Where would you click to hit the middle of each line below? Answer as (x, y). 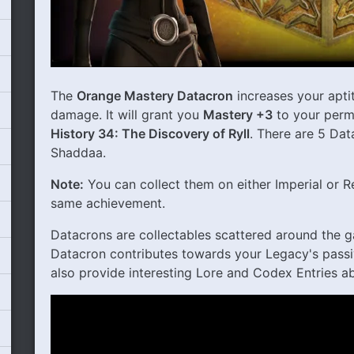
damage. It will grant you (127, 115)
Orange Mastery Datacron (155, 96)
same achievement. (108, 203)
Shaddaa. (78, 153)
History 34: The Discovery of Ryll (150, 134)
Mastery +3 (238, 115)
